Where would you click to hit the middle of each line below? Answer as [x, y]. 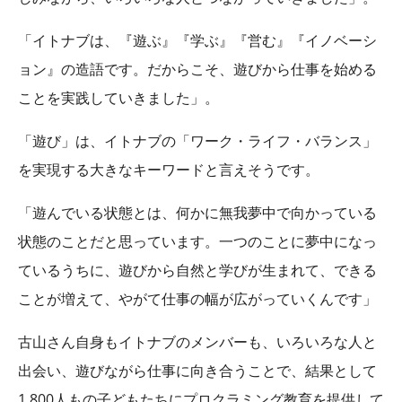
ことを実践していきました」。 [118, 97]
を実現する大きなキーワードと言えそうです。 [169, 169]
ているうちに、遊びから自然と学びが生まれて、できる [197, 270]
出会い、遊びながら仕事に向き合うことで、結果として [197, 370]
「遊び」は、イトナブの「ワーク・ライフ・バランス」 [197, 140]
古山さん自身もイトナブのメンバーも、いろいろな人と [197, 341]
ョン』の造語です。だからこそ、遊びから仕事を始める [197, 69]
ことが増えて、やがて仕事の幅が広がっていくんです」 [197, 298]
